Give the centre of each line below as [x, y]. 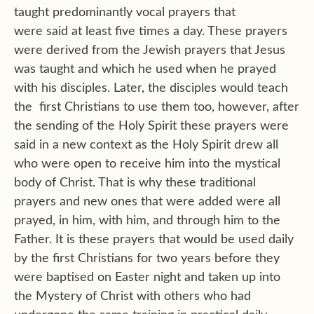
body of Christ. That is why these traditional [135, 183]
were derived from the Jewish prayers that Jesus [150, 50]
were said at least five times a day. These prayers [151, 32]
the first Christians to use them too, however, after [157, 107]
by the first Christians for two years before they [147, 259]
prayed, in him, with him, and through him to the [147, 221]
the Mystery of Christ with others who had [132, 296]
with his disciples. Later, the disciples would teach [151, 88]
